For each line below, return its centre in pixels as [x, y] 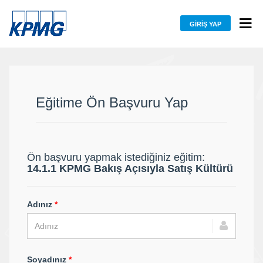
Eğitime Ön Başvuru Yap [112, 102]
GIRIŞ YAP [205, 24]
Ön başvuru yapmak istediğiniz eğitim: [116, 157]
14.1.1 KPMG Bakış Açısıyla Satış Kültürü [130, 168]
